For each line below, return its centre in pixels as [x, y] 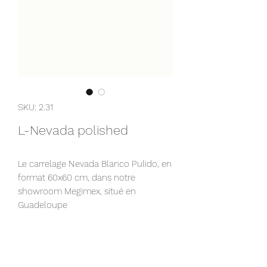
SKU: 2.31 [35, 107]
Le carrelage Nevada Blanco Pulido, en [95, 164]
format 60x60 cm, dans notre [77, 178]
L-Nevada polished [73, 130]
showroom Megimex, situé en [77, 191]
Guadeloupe [44, 205]
